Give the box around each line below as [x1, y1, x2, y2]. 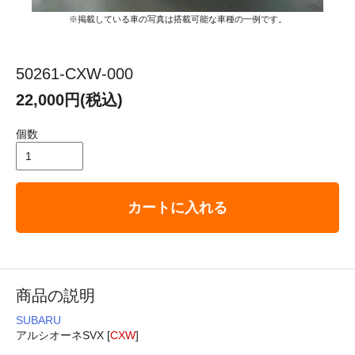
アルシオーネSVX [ [16, 328, 110, 342]
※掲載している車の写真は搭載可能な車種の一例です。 [68, 13, 287, 24]
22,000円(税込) [16, 90, 123, 109]
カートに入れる [128, 199, 227, 216]
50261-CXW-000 [16, 64, 133, 82]
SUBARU [16, 313, 61, 326]
